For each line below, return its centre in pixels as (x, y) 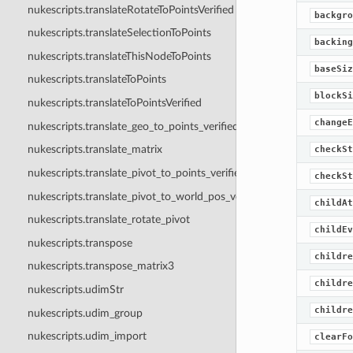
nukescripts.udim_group (85, 313)
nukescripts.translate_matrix (95, 150)
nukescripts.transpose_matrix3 (100, 266)
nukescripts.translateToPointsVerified (114, 103)
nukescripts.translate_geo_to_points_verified (133, 126)
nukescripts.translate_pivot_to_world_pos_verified (146, 196)
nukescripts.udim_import (87, 336)
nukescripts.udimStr (75, 290)
